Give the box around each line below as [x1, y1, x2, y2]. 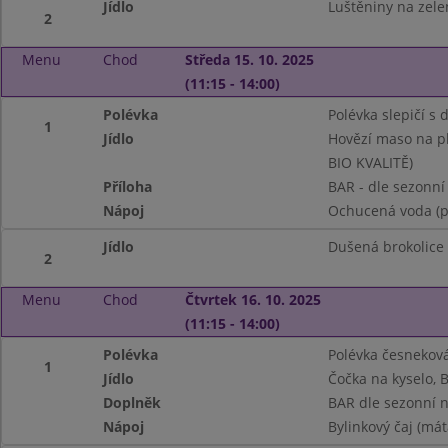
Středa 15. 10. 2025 [184, 50, 314, 69]
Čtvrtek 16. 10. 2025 [184, 290, 321, 309]
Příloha [103, 177, 153, 196]
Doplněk [103, 393, 162, 412]
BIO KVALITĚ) [327, 153, 413, 172]
